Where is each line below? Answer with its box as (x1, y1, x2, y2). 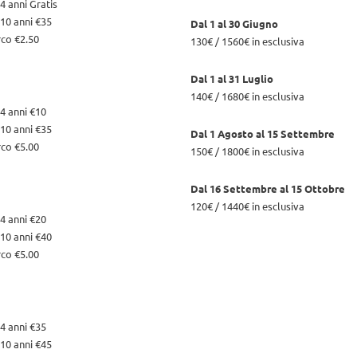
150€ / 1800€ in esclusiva (190, 143, 304, 158)
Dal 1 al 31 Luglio (190, 71, 273, 85)
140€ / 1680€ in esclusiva (190, 88, 304, 103)
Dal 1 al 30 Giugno (190, 16, 278, 30)
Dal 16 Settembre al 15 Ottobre (190, 181, 345, 195)
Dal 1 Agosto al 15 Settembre (190, 126, 335, 140)
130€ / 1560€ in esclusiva (190, 33, 304, 48)
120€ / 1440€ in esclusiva (190, 198, 304, 213)
